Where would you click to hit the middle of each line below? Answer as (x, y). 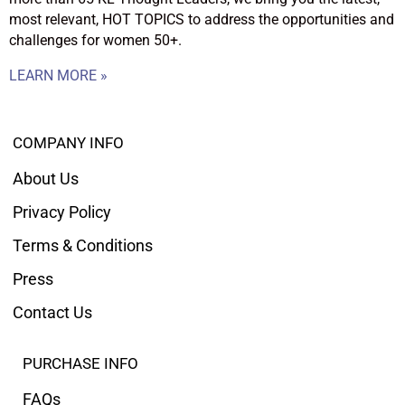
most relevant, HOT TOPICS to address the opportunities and (202, 19)
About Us (46, 179)
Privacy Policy (62, 212)
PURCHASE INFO (80, 364)
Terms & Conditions (83, 246)
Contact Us (52, 313)
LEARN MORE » (58, 75)
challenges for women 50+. (95, 40)
